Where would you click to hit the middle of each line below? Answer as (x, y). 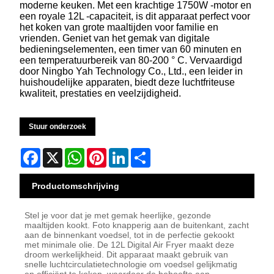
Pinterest (126, 153)
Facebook (62, 153)
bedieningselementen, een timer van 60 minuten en (131, 50)
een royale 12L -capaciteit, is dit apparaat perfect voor (135, 17)
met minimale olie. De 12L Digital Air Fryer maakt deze (130, 245)
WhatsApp (107, 153)
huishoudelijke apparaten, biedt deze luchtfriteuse (128, 83)
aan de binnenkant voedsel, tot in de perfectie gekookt (130, 235)
